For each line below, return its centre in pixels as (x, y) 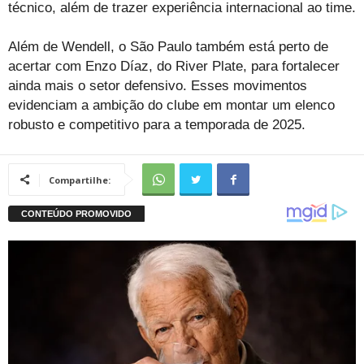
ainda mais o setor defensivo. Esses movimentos (158, 86)
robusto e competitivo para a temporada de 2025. (157, 125)
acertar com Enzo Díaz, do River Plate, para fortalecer (174, 67)
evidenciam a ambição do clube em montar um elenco (171, 106)
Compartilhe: (80, 180)
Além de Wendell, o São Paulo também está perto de (168, 47)
